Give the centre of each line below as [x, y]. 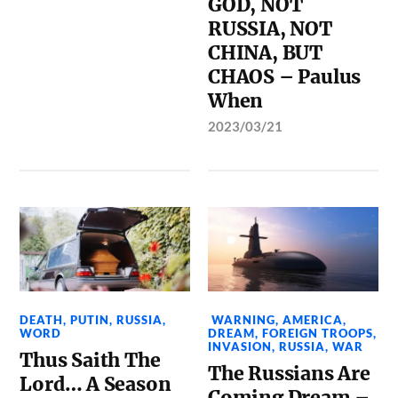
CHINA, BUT [265, 52]
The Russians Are [289, 374]
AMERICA [313, 320]
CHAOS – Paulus [285, 76]
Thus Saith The [90, 361]
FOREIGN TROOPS [318, 334]
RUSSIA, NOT [270, 28]
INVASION [240, 347]
